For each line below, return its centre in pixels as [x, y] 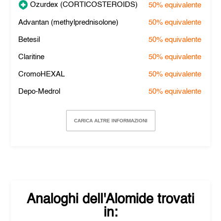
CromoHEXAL [42, 74]
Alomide [129, 200]
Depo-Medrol [39, 92]
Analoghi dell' [66, 200]
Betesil [29, 40]
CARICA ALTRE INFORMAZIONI [110, 121]
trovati [174, 200]
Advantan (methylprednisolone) [69, 22]
